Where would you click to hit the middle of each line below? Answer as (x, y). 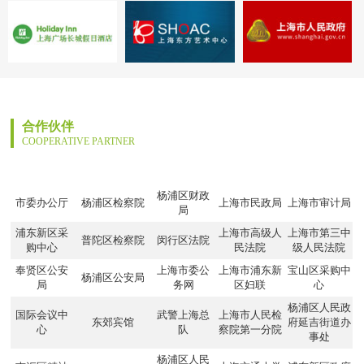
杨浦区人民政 (319, 307)
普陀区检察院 (113, 240)
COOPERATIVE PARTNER (79, 141)
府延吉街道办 (319, 322)
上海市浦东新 (250, 270)
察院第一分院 (250, 329)
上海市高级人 (250, 232)
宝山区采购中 (319, 270)
